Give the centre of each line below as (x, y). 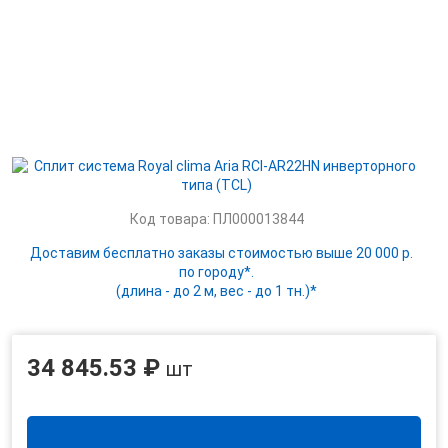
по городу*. (216, 272)
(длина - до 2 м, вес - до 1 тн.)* (216, 291)
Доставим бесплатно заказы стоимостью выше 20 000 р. (221, 253)
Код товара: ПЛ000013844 (216, 219)
